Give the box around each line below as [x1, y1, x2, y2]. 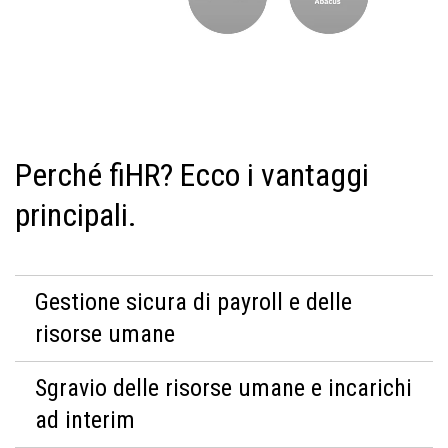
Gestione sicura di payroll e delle [35, 288, 352, 316]
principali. [15, 196, 137, 234]
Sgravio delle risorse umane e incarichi [35, 374, 412, 402]
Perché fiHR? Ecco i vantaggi [15, 156, 369, 194]
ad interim [35, 406, 135, 434]
